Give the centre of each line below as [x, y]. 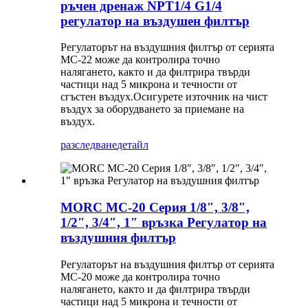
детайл [133, 145]
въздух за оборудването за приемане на [152, 109]
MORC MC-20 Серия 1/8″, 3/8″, [155, 207]
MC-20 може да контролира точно [140, 276]
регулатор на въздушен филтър [155, 21]
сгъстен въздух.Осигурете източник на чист [164, 97]
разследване [89, 145]
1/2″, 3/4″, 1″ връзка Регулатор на [164, 222]
